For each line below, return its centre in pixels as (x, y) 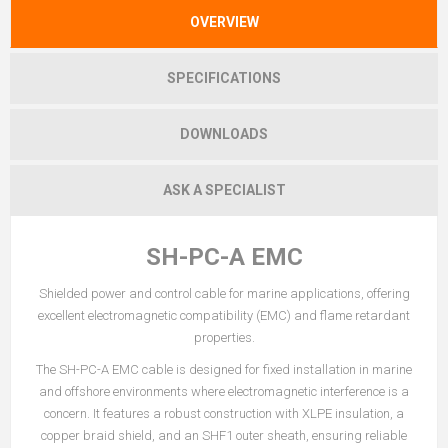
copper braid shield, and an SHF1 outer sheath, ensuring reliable (224, 435)
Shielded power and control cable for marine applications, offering (224, 293)
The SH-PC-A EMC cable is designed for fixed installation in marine (224, 369)
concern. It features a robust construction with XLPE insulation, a (224, 413)
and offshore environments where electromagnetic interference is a (224, 391)
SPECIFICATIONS (224, 78)
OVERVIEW (224, 22)
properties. (224, 337)
